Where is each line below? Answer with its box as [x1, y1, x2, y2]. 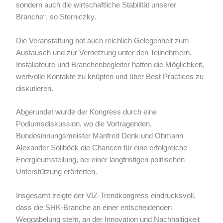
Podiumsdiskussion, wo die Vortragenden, [16, 120, 152, 128]
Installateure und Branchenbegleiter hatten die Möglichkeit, [16, 60, 205, 69]
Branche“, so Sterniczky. [16, 13, 97, 21]
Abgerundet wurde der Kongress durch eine [16, 108, 157, 116]
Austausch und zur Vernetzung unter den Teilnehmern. [16, 48, 192, 57]
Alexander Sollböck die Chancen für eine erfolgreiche [16, 144, 188, 152]
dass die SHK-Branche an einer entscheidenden [16, 203, 172, 212]
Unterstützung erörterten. [16, 168, 98, 176]
